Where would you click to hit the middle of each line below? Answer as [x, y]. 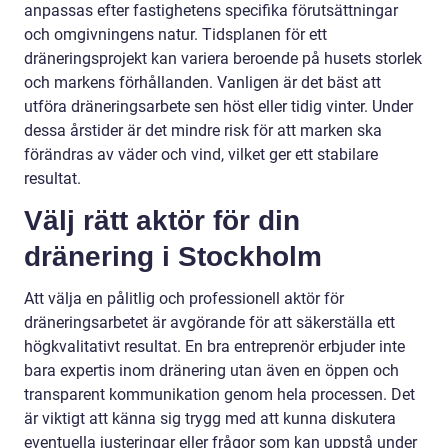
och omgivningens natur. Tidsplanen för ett [175, 34]
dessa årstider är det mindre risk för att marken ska [203, 130]
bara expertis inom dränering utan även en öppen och [211, 370]
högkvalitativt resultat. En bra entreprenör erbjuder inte [214, 346]
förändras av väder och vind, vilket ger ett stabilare [201, 154]
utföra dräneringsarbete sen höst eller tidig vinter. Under [218, 106]
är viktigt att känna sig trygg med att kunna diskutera [210, 418]
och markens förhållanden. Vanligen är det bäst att [202, 82]
